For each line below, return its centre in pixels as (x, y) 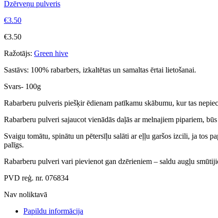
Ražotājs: (18, 54)
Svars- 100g (22, 87)
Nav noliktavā (26, 195)
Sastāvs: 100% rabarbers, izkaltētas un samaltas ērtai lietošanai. (100, 70)
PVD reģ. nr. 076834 (36, 178)
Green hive (51, 54)
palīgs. (14, 145)
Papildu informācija (53, 211)
